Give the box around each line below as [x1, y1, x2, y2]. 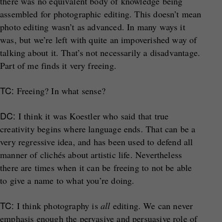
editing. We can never [110, 200, 193, 212]
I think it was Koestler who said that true [15, 110, 169, 122]
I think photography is [14, 200, 101, 212]
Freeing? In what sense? [14, 85, 106, 97]
